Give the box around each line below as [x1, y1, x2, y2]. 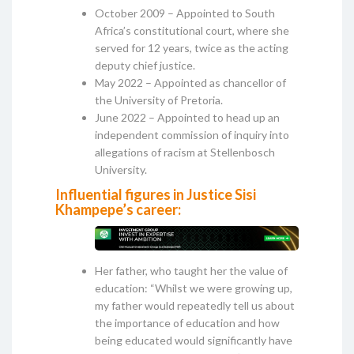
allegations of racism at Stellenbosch [95, 145, 275, 159]
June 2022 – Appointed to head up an [95, 110, 280, 124]
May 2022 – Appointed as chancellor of [95, 75, 286, 89]
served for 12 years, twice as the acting [95, 40, 288, 55]
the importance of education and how [95, 316, 280, 330]
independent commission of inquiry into [95, 127, 289, 141]
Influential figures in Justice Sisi [55, 185, 256, 203]
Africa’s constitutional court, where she [95, 23, 289, 37]
